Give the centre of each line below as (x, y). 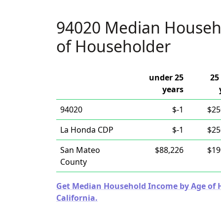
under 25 (166, 77)
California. (77, 198)
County (74, 162)
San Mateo (80, 150)
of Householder (113, 46)
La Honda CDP (87, 130)
